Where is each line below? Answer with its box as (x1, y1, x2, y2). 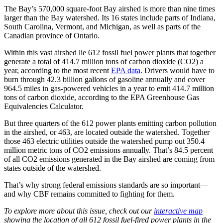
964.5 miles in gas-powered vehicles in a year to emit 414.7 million (4, 84, 214, 93)
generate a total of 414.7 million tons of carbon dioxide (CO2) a (4, 57, 204, 66)
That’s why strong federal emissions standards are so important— (4, 181, 208, 190)
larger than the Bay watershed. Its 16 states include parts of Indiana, (4, 13, 216, 22)
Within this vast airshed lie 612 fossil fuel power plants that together (4, 48, 216, 57)
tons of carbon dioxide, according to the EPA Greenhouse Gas (4, 93, 199, 102)
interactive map (154, 207, 203, 216)
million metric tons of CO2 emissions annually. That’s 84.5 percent (4, 146, 213, 155)
